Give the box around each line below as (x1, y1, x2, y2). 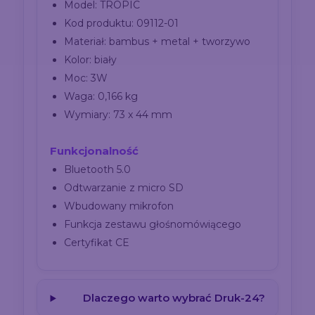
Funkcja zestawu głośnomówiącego (64, 218, 242, 231)
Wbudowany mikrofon (64, 200, 174, 213)
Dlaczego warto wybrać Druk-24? (82, 291, 265, 305)
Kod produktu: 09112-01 (64, 17, 179, 30)
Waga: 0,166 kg (64, 90, 139, 103)
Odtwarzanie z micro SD (64, 181, 184, 195)
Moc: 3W (64, 72, 108, 85)
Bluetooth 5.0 (64, 163, 131, 176)
